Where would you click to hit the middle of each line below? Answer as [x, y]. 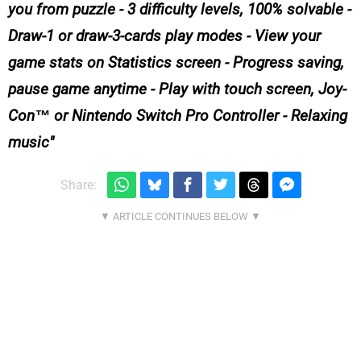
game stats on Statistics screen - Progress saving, [176, 63]
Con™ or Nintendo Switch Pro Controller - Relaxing [178, 116]
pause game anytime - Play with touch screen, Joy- [177, 89]
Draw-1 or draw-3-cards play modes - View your [164, 36]
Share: [78, 185]
